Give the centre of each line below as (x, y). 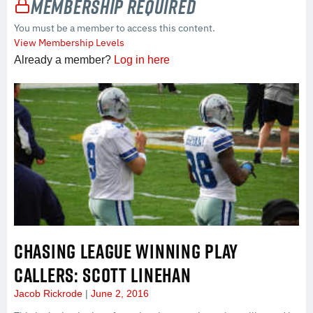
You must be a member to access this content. (115, 28)
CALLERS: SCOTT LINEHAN (103, 275)
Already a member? (64, 59)
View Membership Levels (69, 42)
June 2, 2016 (118, 293)
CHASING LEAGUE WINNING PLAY (126, 251)
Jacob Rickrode (50, 293)
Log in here (142, 59)
